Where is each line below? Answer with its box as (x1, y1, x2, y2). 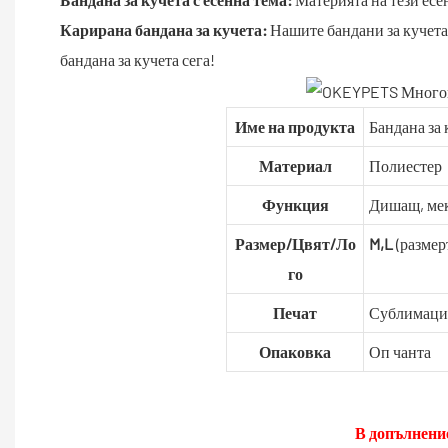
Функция (261, 194, 329, 214)
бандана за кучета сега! (60, 49, 215, 69)
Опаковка (259, 341, 331, 361)
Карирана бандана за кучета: (60, 19, 267, 39)
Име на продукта (235, 116, 355, 136)
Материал (258, 155, 332, 175)
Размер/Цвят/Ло (234, 233, 356, 253)
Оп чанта (368, 341, 431, 361)
